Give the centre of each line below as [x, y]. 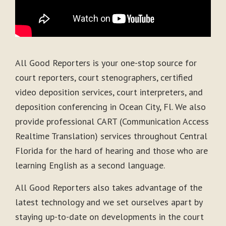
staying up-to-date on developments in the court [109, 216]
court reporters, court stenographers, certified [104, 78]
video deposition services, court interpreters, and [109, 92]
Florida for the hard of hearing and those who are [111, 151]
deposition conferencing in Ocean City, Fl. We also [110, 107]
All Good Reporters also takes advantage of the [109, 187]
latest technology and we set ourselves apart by [109, 202]
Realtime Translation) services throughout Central [111, 136]
